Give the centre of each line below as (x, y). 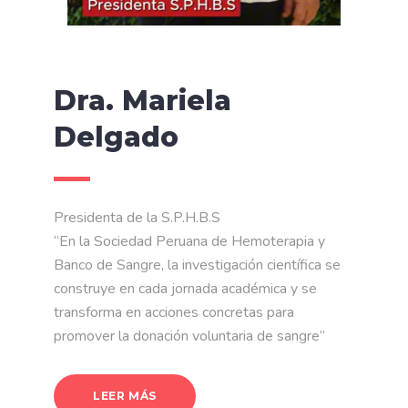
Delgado (116, 138)
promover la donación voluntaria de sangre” (189, 337)
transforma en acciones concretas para (174, 313)
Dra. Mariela (143, 101)
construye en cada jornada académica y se (185, 289)
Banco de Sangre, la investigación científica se (197, 265)
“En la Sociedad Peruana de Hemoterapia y (189, 242)
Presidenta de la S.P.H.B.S (137, 218)
